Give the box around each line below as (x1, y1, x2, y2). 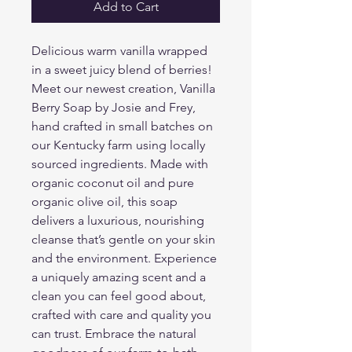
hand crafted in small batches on (31, 118, 213, 134)
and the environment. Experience (31, 250, 217, 266)
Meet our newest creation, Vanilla (31, 80, 215, 96)
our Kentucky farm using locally (31, 137, 205, 152)
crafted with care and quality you (31, 306, 211, 322)
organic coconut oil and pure (31, 174, 194, 190)
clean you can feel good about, (31, 288, 206, 303)
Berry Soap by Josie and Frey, (31, 99, 196, 115)
